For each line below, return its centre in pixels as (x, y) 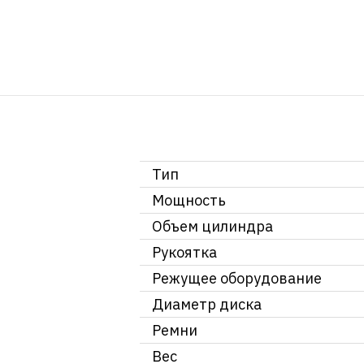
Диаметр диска (207, 304)
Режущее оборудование (237, 278)
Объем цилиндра (212, 226)
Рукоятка (184, 252)
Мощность (189, 200)
